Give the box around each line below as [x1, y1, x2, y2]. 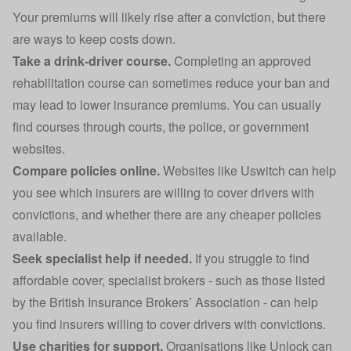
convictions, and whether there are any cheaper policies [13, 205, 321, 223]
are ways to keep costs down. [13, 30, 175, 48]
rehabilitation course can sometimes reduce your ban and [13, 74, 330, 92]
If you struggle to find [192, 249, 309, 267]
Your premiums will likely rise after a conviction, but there [13, 8, 326, 26]
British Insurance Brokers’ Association [49, 293, 260, 311]
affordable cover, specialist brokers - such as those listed [13, 271, 325, 289]
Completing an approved [171, 52, 311, 70]
